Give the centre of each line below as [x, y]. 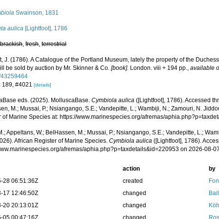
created [132, 181]
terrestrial [54, 44]
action [131, 169]
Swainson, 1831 [37, 13]
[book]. [120, 68]
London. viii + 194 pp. [158, 68]
